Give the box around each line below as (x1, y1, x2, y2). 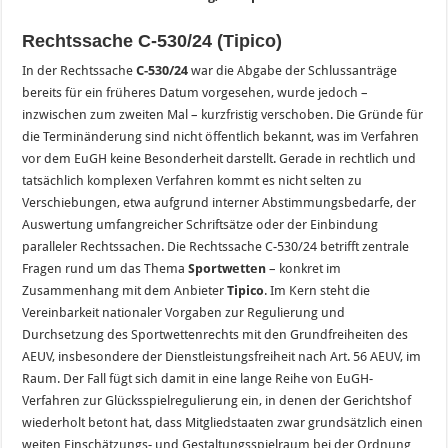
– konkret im (266, 260, 342, 276)
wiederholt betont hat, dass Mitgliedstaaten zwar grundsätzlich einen (22, 414, 424, 430)
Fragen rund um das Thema (22, 260, 189, 276)
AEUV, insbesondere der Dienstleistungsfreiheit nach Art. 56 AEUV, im (22, 348, 422, 364)
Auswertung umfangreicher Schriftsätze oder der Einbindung (22, 216, 379, 232)
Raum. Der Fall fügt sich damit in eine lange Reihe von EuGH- (22, 370, 374, 386)
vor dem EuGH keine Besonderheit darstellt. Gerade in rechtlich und (22, 150, 417, 166)
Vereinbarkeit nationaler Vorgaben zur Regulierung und (22, 304, 346, 320)
